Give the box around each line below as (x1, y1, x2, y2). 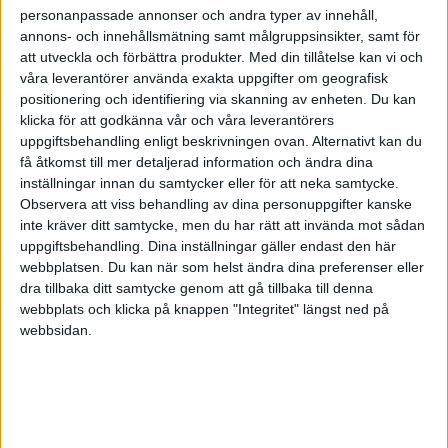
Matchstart (76, 415, 134, 435)
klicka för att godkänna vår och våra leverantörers (20, 111, 334, 128)
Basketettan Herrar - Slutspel (76, 350, 251, 372)
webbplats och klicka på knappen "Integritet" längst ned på (20, 300, 389, 317)
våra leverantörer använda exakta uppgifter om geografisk (20, 69, 388, 86)
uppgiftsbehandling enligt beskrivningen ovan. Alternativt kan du (20, 132, 422, 149)
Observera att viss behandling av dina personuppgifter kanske (20, 195, 412, 212)
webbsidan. (20, 321, 92, 338)
